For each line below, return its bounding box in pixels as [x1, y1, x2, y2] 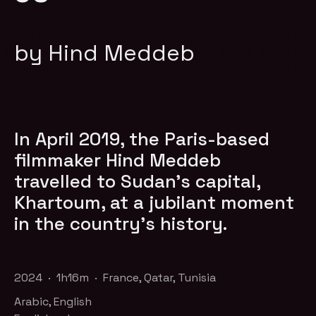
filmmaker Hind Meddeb [14, 147, 221, 172]
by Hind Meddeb [14, 38, 195, 67]
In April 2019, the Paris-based [14, 126, 270, 151]
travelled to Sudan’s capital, [14, 169, 261, 193]
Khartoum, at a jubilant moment [14, 190, 295, 214]
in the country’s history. [14, 211, 228, 236]
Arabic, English [14, 293, 92, 309]
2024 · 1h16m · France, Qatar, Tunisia [14, 269, 217, 285]
